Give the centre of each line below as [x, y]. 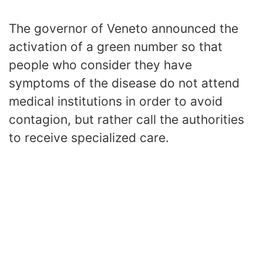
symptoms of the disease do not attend [124, 83]
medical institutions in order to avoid [116, 102]
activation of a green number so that [116, 47]
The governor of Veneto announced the [124, 29]
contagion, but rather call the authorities [127, 120]
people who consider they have [100, 65]
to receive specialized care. [89, 138]
